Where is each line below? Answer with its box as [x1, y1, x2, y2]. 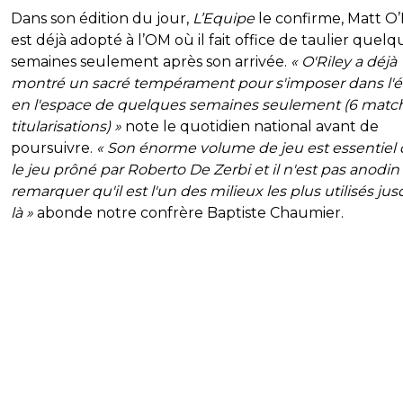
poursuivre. [11, 139, 96, 157]
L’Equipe [193, 9, 255, 27]
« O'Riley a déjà [291, 52, 397, 70]
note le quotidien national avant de [121, 117, 379, 135]
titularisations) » [11, 117, 121, 135]
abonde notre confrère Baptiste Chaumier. [33, 203, 344, 221]
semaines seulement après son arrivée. [11, 52, 291, 70]
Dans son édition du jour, [11, 9, 193, 27]
